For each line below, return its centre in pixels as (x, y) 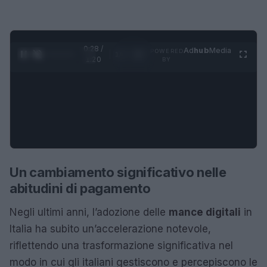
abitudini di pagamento (80, 188)
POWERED (167, 51)
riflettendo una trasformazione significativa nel (121, 245)
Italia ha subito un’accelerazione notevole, (110, 229)
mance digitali (205, 212)
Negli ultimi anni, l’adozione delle (89, 212)
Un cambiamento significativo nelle (118, 172)
